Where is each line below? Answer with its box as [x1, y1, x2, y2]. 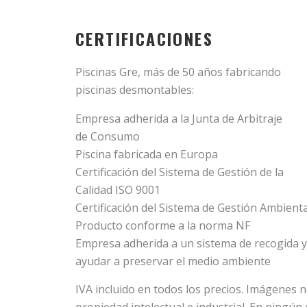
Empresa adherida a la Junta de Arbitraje [75, 111, 282, 126]
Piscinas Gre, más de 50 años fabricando [75, 64, 281, 79]
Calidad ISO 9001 [75, 182, 160, 197]
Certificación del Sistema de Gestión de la [75, 164, 284, 180]
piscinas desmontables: [75, 82, 194, 97]
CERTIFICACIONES [75, 26, 213, 51]
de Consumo [75, 129, 140, 144]
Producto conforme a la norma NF [75, 218, 250, 233]
